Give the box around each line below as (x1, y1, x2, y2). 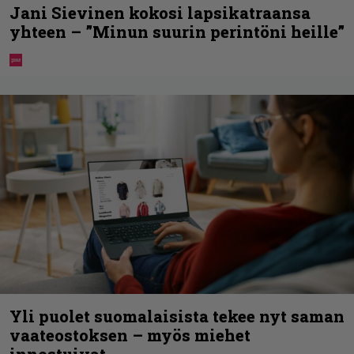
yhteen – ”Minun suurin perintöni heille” (9, 21, 345, 43)
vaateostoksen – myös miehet (9, 325, 250, 346)
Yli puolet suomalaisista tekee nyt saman (9, 306, 345, 327)
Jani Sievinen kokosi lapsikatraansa (9, 2, 311, 24)
